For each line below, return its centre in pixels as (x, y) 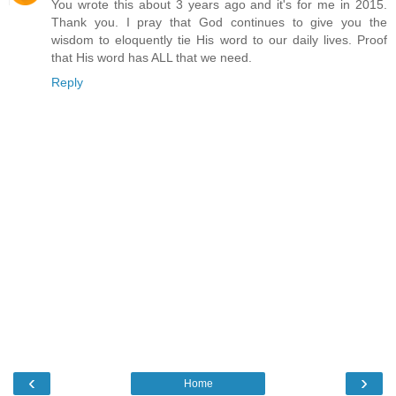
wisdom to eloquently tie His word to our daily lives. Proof (219, 40)
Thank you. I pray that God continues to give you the (219, 23)
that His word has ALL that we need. (152, 58)
